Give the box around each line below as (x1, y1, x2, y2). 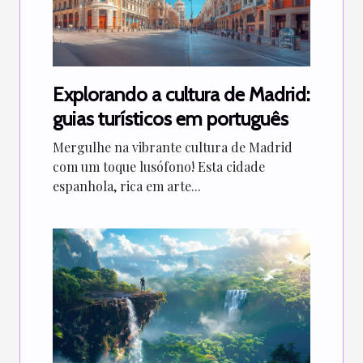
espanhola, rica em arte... (53, 177, 201, 194)
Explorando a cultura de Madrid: (53, 82, 310, 106)
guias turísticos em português (53, 106, 288, 130)
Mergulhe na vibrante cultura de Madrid (53, 138, 293, 156)
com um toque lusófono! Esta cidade (53, 157, 265, 175)
